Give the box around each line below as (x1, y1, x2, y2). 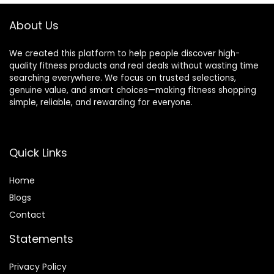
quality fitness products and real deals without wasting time (9, 60, 259, 72)
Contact (9, 209, 45, 221)
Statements (9, 231, 73, 247)
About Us (9, 18, 59, 34)
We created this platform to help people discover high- (9, 48, 240, 60)
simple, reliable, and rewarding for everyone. (9, 97, 193, 109)
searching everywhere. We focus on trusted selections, (9, 72, 236, 84)
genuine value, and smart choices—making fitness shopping (9, 84, 256, 97)
